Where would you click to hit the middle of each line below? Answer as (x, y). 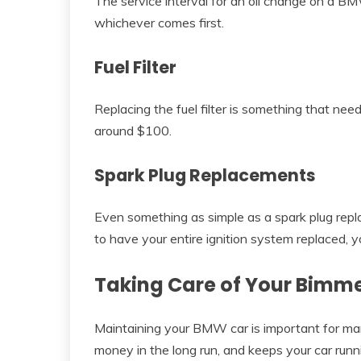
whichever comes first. (159, 23)
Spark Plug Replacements (205, 175)
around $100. (133, 130)
